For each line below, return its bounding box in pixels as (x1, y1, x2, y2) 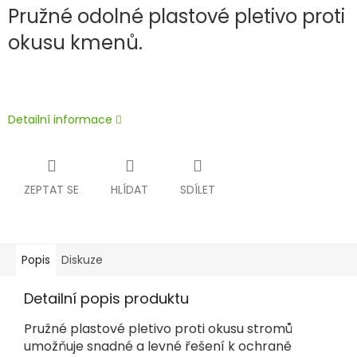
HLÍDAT (111, 182, 148, 198)
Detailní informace (8, 112, 112, 128)
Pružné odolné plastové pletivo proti (8, 3, 345, 30)
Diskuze (61, 252, 103, 269)
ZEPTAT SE (24, 182, 79, 198)
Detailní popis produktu (24, 288, 189, 309)
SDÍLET (180, 182, 215, 198)
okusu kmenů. (8, 29, 143, 57)
